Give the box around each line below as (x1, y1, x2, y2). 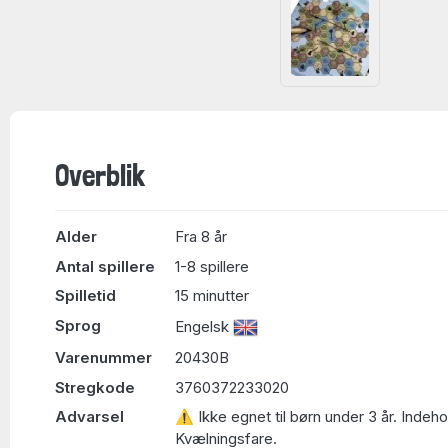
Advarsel (55, 407, 124, 426)
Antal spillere (55, 256, 155, 276)
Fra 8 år (175, 227, 227, 246)
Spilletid (55, 286, 116, 305)
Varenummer (55, 348, 152, 367)
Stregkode (55, 377, 135, 397)
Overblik (55, 158, 145, 193)
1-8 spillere (175, 256, 249, 276)
